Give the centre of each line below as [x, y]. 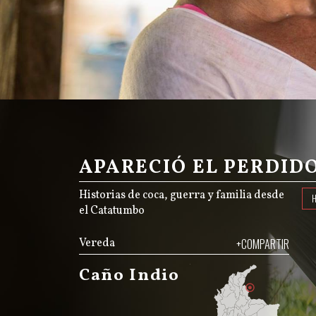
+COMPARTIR [262, 244]
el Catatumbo [112, 211]
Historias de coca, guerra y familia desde [182, 195]
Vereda [97, 243]
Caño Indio [129, 275]
